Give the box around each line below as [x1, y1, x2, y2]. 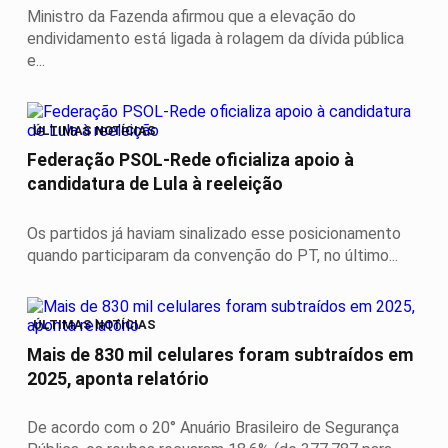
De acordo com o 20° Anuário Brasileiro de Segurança [27, 418, 399, 438]
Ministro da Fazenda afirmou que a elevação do [27, 7, 356, 27]
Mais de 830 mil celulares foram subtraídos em [27, 344, 414, 365]
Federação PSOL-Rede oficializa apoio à [27, 150, 354, 171]
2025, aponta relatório [27, 368, 209, 389]
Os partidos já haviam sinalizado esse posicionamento [27, 223, 401, 243]
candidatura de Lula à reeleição [27, 174, 283, 195]
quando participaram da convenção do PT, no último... [27, 245, 398, 265]
